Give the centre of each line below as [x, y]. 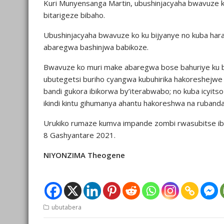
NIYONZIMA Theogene [84, 155]
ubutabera [66, 207]
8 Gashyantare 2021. [79, 135]
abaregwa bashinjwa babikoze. [96, 47]
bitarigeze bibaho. [74, 15]
